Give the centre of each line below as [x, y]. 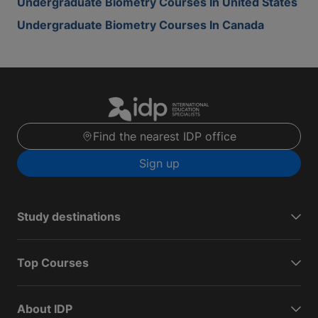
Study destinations [69, 217]
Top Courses [53, 263]
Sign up [159, 164]
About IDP [45, 309]
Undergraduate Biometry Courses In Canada [141, 25]
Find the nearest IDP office [165, 137]
